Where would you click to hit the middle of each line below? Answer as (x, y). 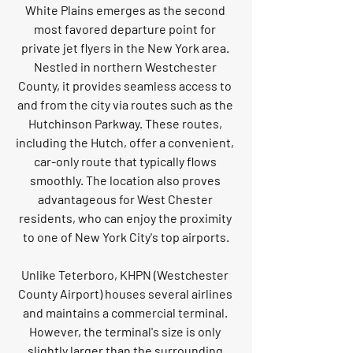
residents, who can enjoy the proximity (126, 218)
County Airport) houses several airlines (126, 294)
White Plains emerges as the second (126, 10)
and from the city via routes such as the (126, 105)
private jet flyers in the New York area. (126, 48)
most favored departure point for (126, 29)
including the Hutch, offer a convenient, (126, 143)
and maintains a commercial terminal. (126, 313)
